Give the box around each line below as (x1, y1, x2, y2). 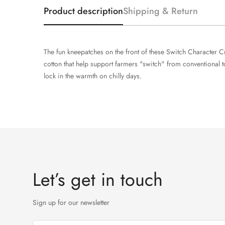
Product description (44, 4, 123, 18)
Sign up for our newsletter (33, 197, 109, 207)
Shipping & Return (123, 4, 198, 18)
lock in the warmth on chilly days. (44, 70, 142, 81)
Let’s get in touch (33, 166, 163, 193)
